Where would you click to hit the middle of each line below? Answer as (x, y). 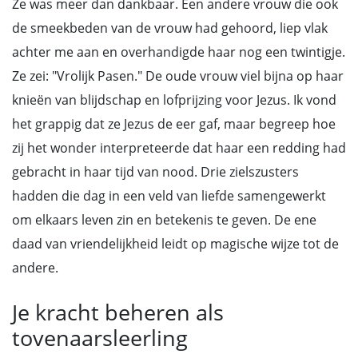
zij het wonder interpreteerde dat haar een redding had (179, 148)
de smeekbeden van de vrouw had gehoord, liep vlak (170, 28)
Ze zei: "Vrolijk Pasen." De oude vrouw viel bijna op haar (178, 76)
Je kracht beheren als (118, 312)
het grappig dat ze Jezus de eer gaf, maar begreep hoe (174, 124)
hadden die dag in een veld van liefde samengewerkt (169, 196)
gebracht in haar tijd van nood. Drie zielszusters (155, 172)
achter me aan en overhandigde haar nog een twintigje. (179, 52)
